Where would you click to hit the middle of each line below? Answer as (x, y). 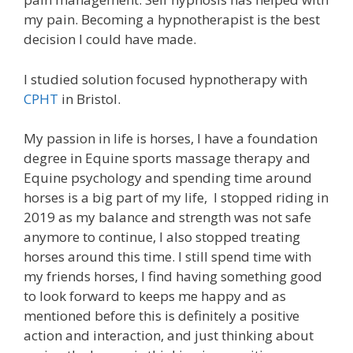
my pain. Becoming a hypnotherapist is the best (172, 20)
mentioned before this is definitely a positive (162, 316)
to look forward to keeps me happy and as (155, 296)
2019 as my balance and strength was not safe (167, 217)
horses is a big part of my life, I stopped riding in (176, 198)
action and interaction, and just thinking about (169, 336)
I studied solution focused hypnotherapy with (165, 79)
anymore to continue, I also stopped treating (162, 237)
